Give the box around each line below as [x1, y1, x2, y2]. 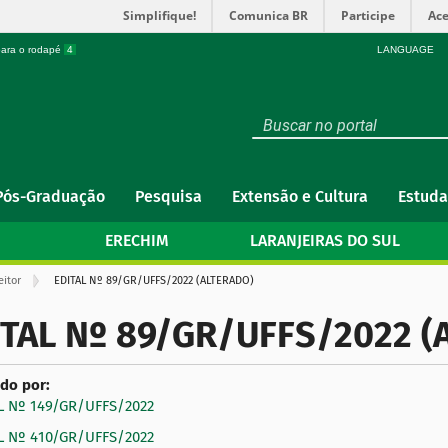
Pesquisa [135, 187, 202, 206]
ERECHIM [105, 231, 170, 250]
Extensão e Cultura [232, 187, 368, 206]
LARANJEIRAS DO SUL [249, 231, 400, 250]
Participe [341, 7, 395, 24]
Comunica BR [229, 7, 308, 24]
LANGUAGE [377, 44, 435, 55]
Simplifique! [123, 7, 196, 24]
